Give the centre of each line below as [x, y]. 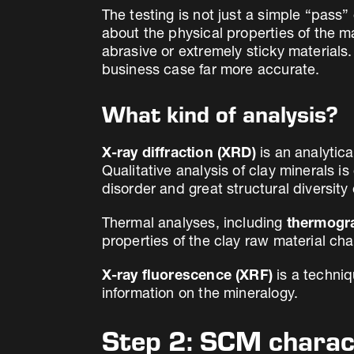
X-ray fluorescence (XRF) [187, 276]
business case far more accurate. [211, 71]
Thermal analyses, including [194, 224]
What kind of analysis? [220, 114]
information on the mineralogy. [200, 294]
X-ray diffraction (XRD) [179, 154]
